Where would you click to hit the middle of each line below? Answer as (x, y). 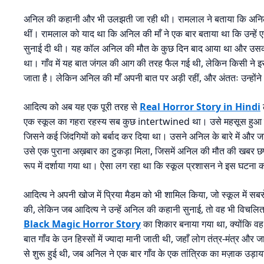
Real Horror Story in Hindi (200, 107)
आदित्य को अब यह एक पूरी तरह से (82, 107)
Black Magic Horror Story (82, 224)
